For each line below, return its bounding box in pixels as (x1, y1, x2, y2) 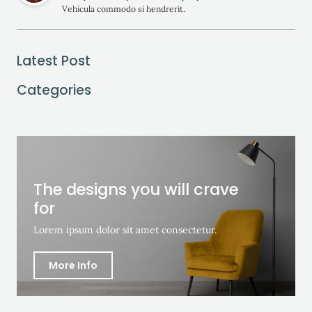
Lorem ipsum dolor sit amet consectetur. (33, 223, 217, 236)
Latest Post (17, 51, 91, 70)
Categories (17, 80, 91, 100)
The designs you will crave (33, 178, 238, 201)
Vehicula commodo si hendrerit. (62, 3, 185, 14)
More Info (49, 258, 97, 272)
